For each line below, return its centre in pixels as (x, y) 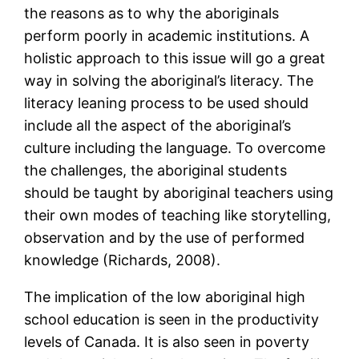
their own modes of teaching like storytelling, (178, 216)
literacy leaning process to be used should (167, 103)
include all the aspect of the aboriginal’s (158, 126)
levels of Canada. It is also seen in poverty (167, 342)
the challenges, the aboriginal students (156, 171)
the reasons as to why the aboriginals (152, 14)
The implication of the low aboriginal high (165, 297)
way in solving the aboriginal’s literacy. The (169, 81)
